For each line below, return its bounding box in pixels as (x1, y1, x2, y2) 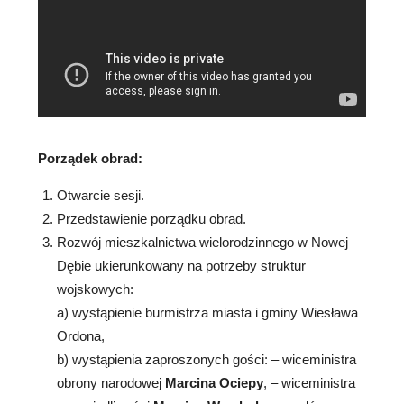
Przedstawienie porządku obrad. (57, 211, 246, 227)
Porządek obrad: (38, 151, 142, 167)
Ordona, (57, 328, 105, 344)
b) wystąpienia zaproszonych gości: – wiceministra (57, 352, 356, 368)
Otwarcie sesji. (57, 188, 144, 204)
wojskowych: (57, 281, 133, 298)
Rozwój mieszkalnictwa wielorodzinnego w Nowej (57, 234, 348, 251)
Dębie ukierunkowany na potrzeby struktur (57, 258, 306, 274)
